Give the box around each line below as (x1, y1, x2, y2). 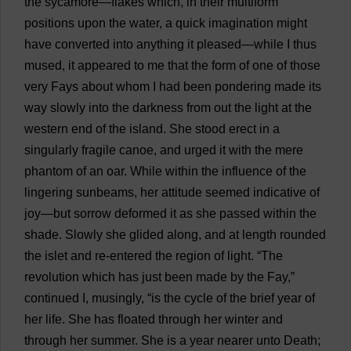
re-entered (95, 249, 152, 262)
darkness (132, 101, 183, 114)
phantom (24, 165, 73, 178)
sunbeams (76, 186, 134, 199)
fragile (81, 143, 116, 157)
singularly (24, 143, 78, 157)
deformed (114, 207, 167, 220)
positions (24, 16, 74, 30)
